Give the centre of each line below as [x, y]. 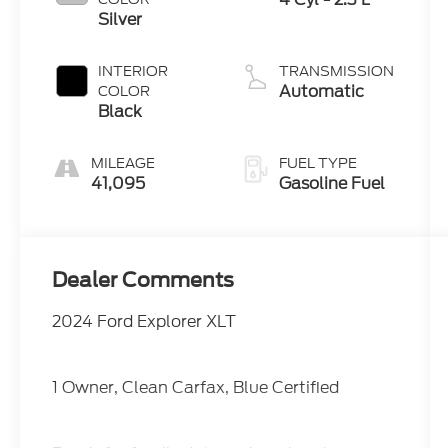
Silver [120, 19]
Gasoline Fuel [331, 183]
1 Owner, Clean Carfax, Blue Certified [196, 388]
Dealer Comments [143, 280]
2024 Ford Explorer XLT [144, 322]
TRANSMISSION [336, 70]
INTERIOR [133, 70]
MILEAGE [123, 162]
